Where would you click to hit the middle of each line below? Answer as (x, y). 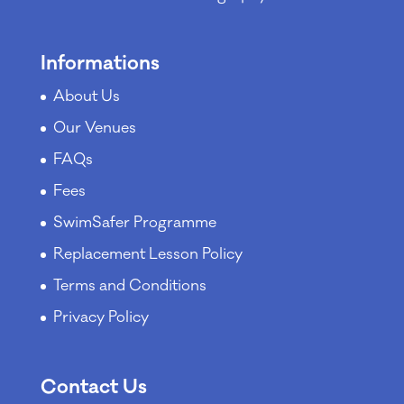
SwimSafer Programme (134, 223)
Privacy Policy (101, 318)
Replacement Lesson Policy (147, 255)
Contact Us (93, 386)
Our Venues (94, 129)
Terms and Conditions (129, 286)
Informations (100, 64)
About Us (86, 97)
